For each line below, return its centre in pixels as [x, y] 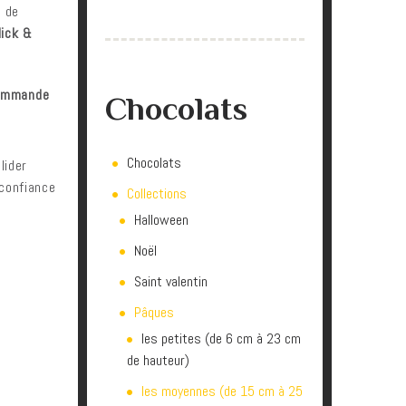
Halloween [161, 220]
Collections [157, 193]
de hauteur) [158, 360]
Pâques [154, 312]
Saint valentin [171, 281]
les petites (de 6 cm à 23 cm [221, 338]
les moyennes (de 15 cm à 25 [222, 391]
